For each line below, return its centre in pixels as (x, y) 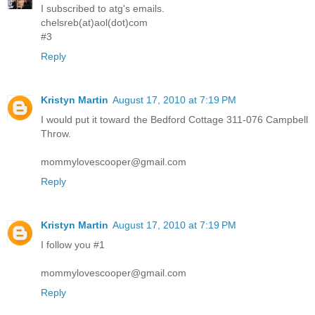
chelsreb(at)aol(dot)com (94, 22)
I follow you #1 (73, 244)
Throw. (56, 133)
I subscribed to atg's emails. (103, 8)
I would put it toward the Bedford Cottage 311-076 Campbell (174, 119)
